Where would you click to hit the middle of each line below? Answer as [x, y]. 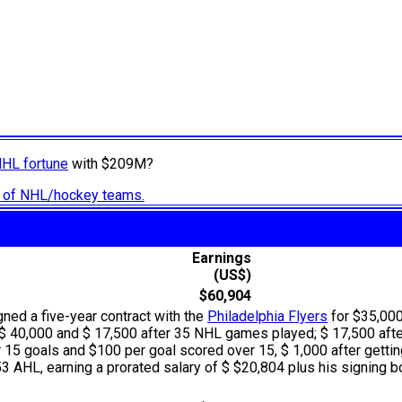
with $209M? [111, 164]
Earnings [222, 258]
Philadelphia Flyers [267, 317]
